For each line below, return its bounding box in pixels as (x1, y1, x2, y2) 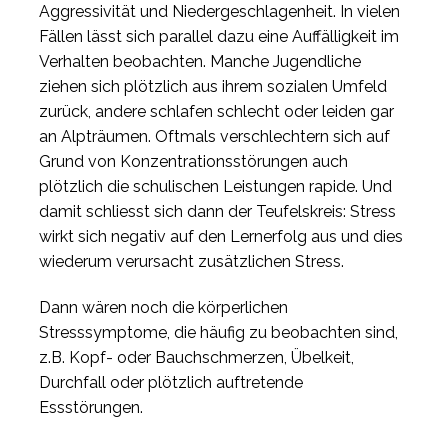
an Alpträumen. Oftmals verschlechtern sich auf (39, 127, 390, 147)
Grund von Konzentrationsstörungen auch (39, 152, 348, 172)
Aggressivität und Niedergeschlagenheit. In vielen (39, 2, 400, 22)
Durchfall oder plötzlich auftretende (39, 372, 303, 392)
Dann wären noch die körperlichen (39, 297, 288, 317)
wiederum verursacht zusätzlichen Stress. (39, 252, 344, 272)
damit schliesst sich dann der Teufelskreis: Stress (39, 202, 396, 222)
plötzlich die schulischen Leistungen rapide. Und (39, 177, 392, 197)
